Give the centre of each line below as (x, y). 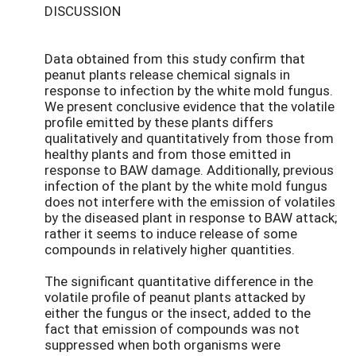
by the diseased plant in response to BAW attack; (191, 218)
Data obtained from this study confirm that (175, 59)
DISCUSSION (83, 11)
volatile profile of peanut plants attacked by (175, 297)
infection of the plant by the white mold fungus (186, 186)
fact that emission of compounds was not (172, 329)
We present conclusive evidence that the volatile (190, 106)
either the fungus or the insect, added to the (178, 313)
